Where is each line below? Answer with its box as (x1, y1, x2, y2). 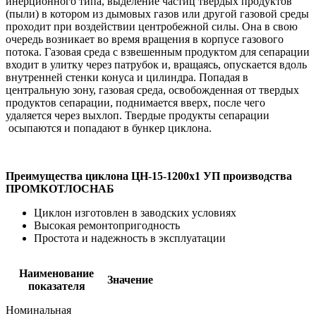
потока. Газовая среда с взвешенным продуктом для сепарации (6, 46, 310, 59)
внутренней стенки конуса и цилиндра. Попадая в (6, 71, 248, 84)
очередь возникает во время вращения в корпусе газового (6, 33, 284, 46)
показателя (28, 280, 85, 293)
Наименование (19, 267, 94, 280)
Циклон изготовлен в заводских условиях (34, 207, 236, 219)
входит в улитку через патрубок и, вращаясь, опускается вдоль (6, 59, 307, 71)
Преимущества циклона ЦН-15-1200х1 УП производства (6, 170, 292, 183)
